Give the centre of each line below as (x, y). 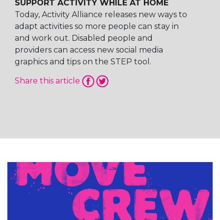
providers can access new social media (89, 50)
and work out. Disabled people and (84, 38)
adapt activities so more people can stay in (97, 26)
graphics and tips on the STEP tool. (83, 61)
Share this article (48, 81)
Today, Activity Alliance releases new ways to (101, 14)
